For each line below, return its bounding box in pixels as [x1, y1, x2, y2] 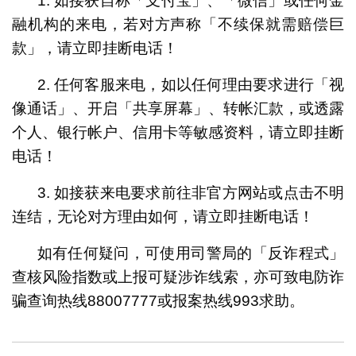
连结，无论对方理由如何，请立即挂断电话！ [11, 207, 314, 225]
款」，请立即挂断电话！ [11, 39, 178, 56]
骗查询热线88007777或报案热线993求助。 [11, 292, 304, 309]
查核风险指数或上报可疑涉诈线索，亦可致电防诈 [11, 268, 345, 285]
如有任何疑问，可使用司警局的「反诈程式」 [37, 244, 345, 261]
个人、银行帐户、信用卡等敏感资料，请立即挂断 [11, 123, 345, 141]
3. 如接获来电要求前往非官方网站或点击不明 [37, 184, 345, 201]
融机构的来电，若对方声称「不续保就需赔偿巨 [11, 15, 345, 33]
